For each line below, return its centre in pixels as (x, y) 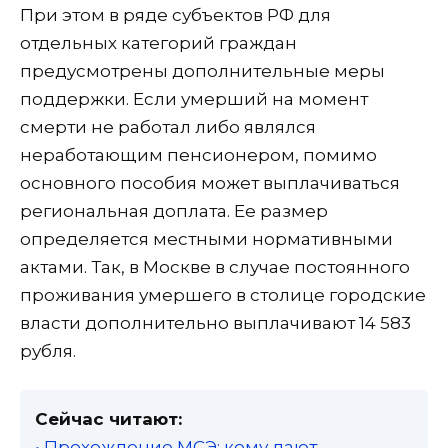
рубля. (48, 351)
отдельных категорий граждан (158, 43)
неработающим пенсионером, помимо (198, 155)
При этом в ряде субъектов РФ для (175, 15)
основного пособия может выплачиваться (210, 183)
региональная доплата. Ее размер (174, 211)
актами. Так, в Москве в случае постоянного (215, 267)
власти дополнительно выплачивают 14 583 (215, 323)
